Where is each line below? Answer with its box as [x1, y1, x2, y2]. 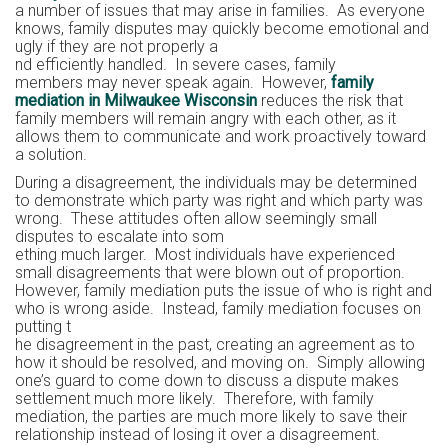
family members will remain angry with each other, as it [15, 108, 396, 128]
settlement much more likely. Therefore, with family [15, 388, 374, 408]
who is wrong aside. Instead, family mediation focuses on [15, 298, 421, 318]
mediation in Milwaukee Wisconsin [15, 90, 257, 110]
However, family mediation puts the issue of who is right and [15, 280, 432, 300]
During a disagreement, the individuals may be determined [15, 172, 417, 192]
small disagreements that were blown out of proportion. [15, 262, 409, 282]
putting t [15, 316, 71, 336]
